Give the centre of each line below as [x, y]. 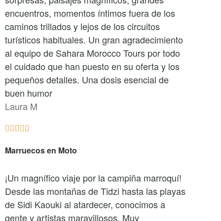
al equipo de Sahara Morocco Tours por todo [92, 53]
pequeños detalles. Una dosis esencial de [87, 79]
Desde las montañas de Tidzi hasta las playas [95, 191]
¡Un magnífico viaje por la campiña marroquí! [93, 178]
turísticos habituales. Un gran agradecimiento [94, 39]
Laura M [21, 106]
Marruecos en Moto [41, 150]
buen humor [29, 93]
